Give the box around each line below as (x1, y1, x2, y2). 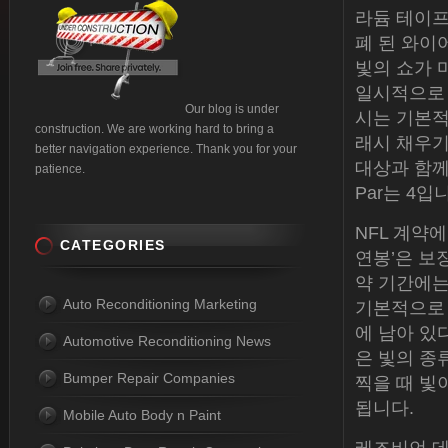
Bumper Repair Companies (63, 370, 235, 386)
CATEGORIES (60, 237, 166, 253)
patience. (35, 162, 85, 176)
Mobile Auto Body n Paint (63, 407, 221, 423)
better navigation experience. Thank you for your (35, 142, 297, 156)
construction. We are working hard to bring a (35, 122, 274, 136)
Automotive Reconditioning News (63, 333, 271, 349)
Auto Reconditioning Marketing (63, 296, 257, 312)
